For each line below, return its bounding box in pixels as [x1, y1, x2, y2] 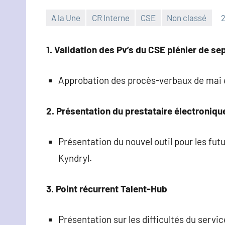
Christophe [46, 20, 86, 30]
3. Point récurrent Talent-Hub [46, 182, 167, 194]
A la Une [51, 13, 81, 23]
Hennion [46, 34, 76, 45]
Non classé [167, 13, 207, 23]
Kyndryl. [58, 152, 92, 164]
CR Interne [91, 13, 130, 23]
